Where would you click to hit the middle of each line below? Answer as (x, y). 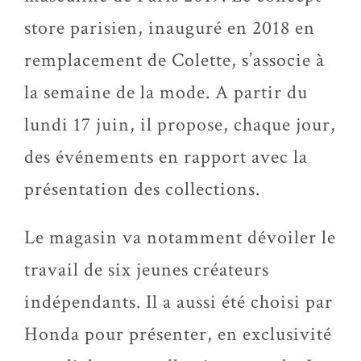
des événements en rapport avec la (166, 157)
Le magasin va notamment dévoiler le (180, 237)
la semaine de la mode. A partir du (166, 92)
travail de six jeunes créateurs (147, 270)
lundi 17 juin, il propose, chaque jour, (180, 124)
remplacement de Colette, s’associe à (174, 60)
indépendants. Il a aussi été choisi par (178, 302)
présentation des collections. (142, 189)
